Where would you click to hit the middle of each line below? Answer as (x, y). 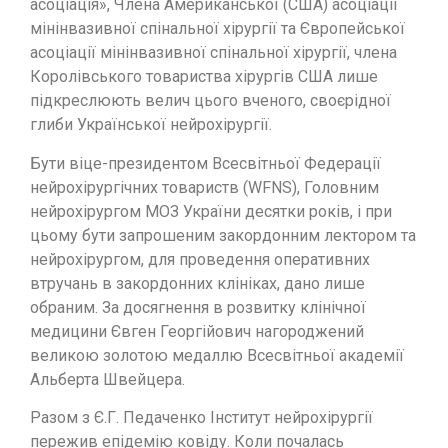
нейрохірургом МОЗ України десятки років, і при (211, 211)
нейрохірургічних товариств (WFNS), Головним (204, 187)
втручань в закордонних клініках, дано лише (197, 283)
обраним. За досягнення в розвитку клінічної (198, 307)
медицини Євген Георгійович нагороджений (197, 331)
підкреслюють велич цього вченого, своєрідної (210, 101)
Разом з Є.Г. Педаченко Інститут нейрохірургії (201, 417)
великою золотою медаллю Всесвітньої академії (217, 355)
